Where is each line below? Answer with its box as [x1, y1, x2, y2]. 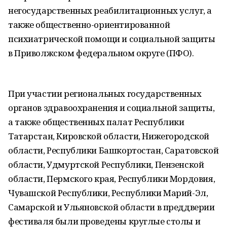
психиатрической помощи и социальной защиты [8, 33, 215, 45]
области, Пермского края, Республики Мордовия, [8, 173, 215, 184]
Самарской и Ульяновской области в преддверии [8, 201, 215, 213]
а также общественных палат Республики [8, 116, 184, 128]
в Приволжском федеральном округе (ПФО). [8, 47, 194, 59]
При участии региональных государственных [8, 88, 202, 99]
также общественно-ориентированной [8, 19, 170, 30]
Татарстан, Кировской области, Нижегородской [8, 130, 209, 142]
